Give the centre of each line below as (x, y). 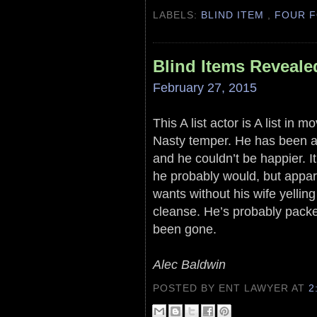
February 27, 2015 (205, 87)
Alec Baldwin (189, 264)
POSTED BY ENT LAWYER (223, 288)
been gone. (185, 229)
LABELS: (177, 15)
